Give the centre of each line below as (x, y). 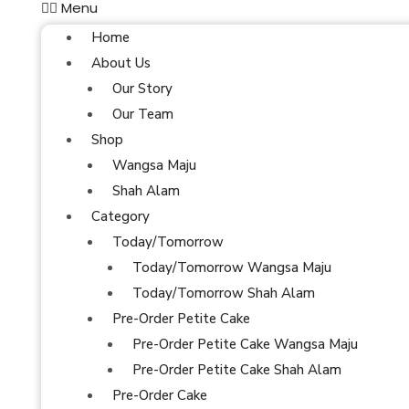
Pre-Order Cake (159, 395)
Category (121, 216)
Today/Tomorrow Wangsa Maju (232, 267)
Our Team (142, 114)
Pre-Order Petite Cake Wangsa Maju (245, 344)
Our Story (142, 88)
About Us (121, 63)
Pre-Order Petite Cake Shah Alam (237, 369)
